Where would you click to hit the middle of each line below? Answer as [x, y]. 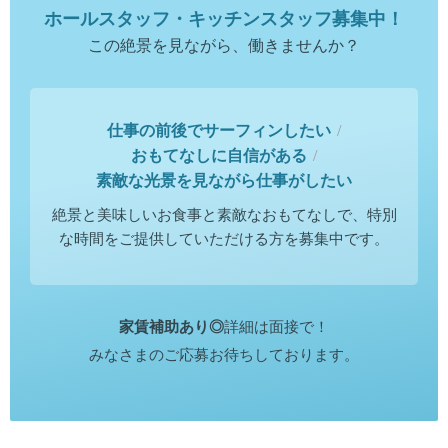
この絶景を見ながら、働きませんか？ [224, 45]
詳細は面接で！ [276, 326]
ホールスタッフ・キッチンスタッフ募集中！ [224, 18]
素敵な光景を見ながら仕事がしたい [224, 180]
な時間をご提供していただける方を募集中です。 [224, 238]
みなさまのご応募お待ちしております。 [224, 354]
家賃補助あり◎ [171, 326]
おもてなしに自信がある [219, 155]
